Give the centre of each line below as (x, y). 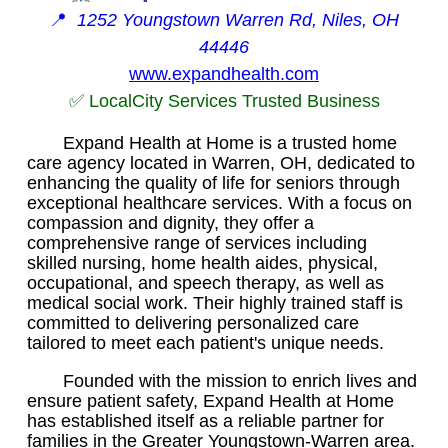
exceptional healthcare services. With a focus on (219, 202)
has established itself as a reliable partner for (205, 420)
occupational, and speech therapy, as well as (205, 282)
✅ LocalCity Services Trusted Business (224, 100)
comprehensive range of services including (197, 242)
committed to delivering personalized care (193, 322)
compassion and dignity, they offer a (170, 222)
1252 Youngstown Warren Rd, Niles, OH (238, 19)
